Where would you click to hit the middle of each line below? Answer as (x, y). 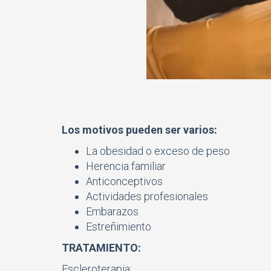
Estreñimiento (119, 226)
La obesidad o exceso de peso (158, 151)
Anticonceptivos (124, 181)
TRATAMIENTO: (101, 247)
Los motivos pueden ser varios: (139, 129)
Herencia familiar (126, 166)
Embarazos (112, 211)
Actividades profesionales (148, 196)
